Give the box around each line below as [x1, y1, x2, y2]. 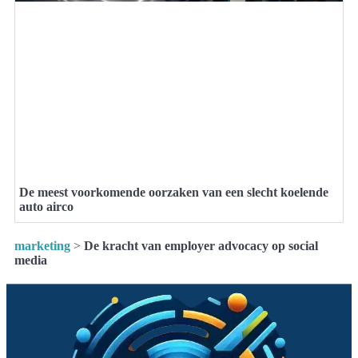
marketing [14, 238, 70, 253]
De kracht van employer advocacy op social [84, 238, 318, 253]
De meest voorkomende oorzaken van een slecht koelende [19, 185, 328, 199]
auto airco [19, 199, 74, 213]
